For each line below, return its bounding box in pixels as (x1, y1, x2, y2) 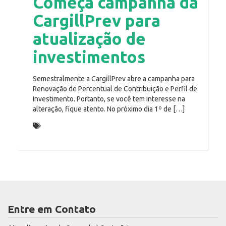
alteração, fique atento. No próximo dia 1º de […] (33, 105, 185, 114)
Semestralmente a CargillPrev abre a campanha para (33, 75, 195, 83)
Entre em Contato (8, 203, 96, 215)
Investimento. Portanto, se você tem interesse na (33, 95, 185, 103)
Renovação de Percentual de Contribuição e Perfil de (33, 85, 197, 93)
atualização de (33, 29, 146, 48)
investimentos (33, 47, 145, 67)
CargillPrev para (33, 11, 160, 30)
